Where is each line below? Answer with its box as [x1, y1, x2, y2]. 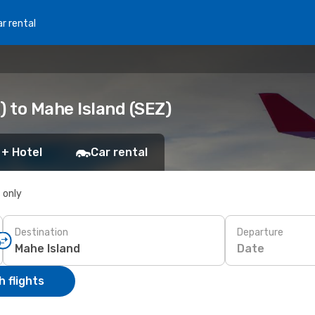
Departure [237, 226, 283, 238]
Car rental [91, 146, 148, 159]
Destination [15, 226, 68, 238]
